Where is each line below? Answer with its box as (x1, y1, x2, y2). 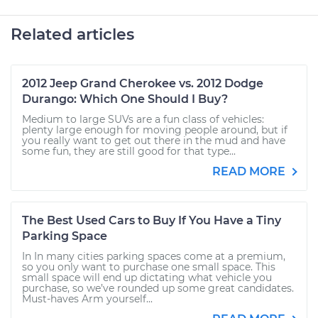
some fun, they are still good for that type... (22, 145, 236, 158)
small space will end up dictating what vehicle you (22, 271, 272, 284)
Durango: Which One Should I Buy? (22, 92, 228, 106)
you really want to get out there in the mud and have (22, 134, 285, 147)
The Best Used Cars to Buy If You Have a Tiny (22, 214, 281, 227)
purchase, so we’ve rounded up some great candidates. (22, 282, 294, 295)
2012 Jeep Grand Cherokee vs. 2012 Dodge (22, 77, 263, 90)
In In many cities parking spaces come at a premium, (22, 250, 285, 263)
